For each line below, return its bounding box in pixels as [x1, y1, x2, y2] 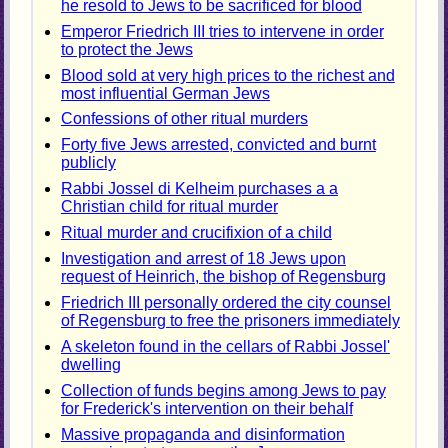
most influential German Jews [60, 84, 270, 102]
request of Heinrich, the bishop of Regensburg [60, 268, 386, 286]
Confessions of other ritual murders [60, 110, 308, 128]
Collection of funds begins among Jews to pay [60, 382, 386, 400]
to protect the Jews [60, 40, 193, 58]
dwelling [60, 356, 121, 374]
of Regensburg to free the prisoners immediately [60, 312, 400, 330]
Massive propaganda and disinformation [60, 426, 345, 444]
